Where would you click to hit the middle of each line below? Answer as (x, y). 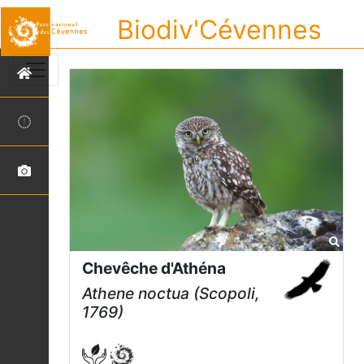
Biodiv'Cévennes (219, 30)
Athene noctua (136, 293)
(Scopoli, (225, 293)
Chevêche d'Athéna (154, 268)
